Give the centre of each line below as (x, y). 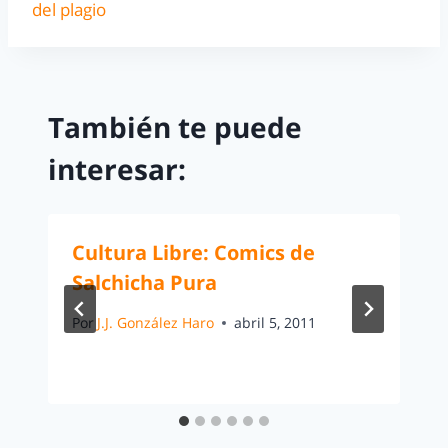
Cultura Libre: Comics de (193, 253)
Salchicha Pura (144, 283)
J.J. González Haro (156, 322)
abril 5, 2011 (275, 322)
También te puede (175, 127)
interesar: (117, 169)
